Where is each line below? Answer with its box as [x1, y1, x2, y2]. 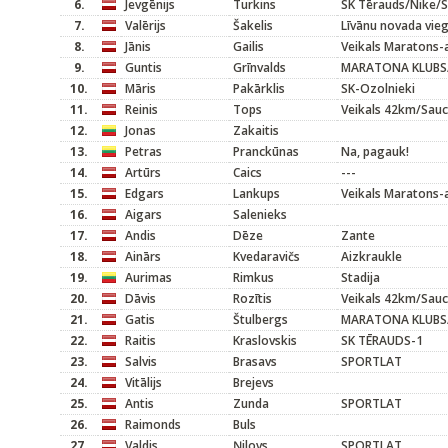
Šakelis [233, 17, 273, 34]
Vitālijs [125, 374, 162, 391]
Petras [125, 143, 162, 160]
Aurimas [125, 269, 172, 286]
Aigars [125, 206, 162, 223]
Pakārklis [233, 80, 285, 97]
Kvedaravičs [233, 248, 300, 265]
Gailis [233, 38, 264, 55]
